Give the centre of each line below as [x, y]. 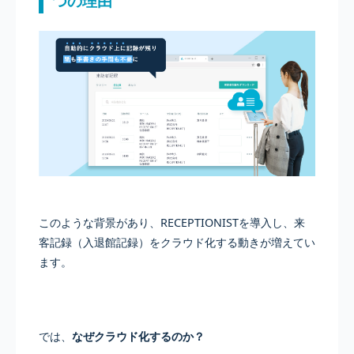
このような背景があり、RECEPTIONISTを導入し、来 [171, 223]
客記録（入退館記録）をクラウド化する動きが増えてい [177, 243]
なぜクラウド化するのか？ [138, 336]
